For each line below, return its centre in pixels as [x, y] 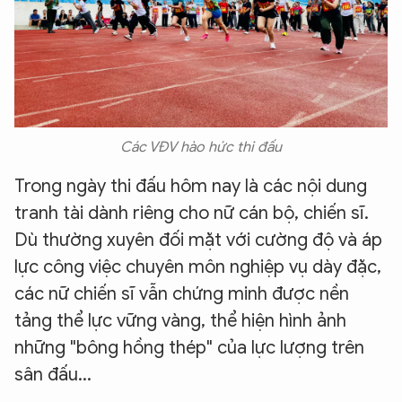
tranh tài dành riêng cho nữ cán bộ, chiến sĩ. [192, 213]
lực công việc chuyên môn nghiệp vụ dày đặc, [198, 267]
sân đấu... [53, 375]
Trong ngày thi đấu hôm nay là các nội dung [191, 186]
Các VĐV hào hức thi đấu [201, 147]
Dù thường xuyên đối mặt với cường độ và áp [198, 240]
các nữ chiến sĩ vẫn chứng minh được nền [182, 294]
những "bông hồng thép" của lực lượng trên [189, 348]
